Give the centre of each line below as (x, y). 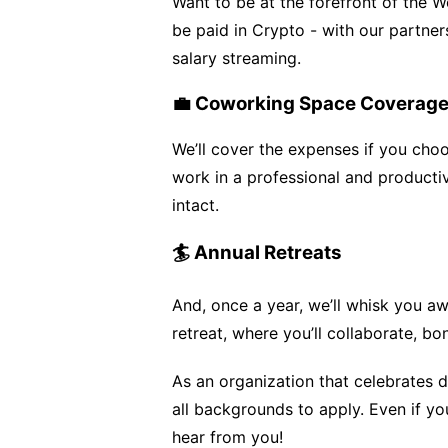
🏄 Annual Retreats (257, 252)
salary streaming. (236, 58)
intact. (195, 205)
